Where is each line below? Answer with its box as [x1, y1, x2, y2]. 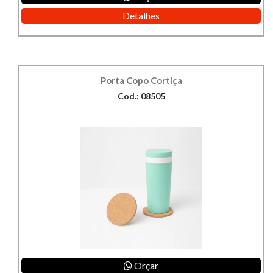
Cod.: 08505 [117, 91, 165, 102]
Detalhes [122, 10, 160, 22]
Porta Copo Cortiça [100, 75, 182, 87]
